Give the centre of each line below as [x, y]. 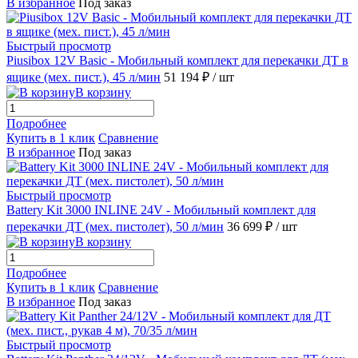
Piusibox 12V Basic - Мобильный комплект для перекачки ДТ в [177, 61]
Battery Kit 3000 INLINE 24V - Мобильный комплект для [161, 210]
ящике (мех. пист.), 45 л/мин [84, 78]
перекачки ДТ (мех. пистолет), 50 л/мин [115, 227]
